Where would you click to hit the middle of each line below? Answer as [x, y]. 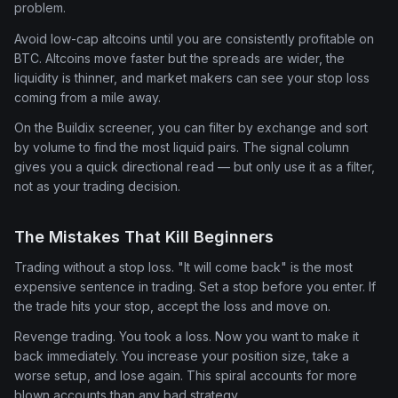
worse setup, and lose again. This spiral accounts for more [186, 376]
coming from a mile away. [88, 97]
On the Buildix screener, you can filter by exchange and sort [191, 128]
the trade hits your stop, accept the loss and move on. [172, 306]
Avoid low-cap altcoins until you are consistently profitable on [194, 38]
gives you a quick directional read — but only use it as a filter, [195, 167]
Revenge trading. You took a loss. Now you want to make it [187, 337]
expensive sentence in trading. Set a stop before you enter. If [195, 286]
